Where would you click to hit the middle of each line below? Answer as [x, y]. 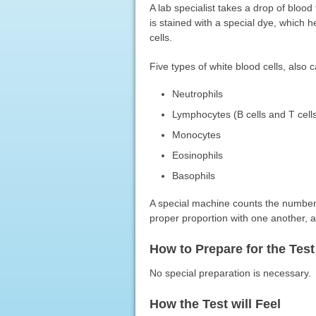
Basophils [194, 175]
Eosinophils [198, 155]
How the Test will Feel [215, 304]
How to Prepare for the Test [232, 249]
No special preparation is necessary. [230, 273]
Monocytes [197, 134]
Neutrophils [198, 93]
